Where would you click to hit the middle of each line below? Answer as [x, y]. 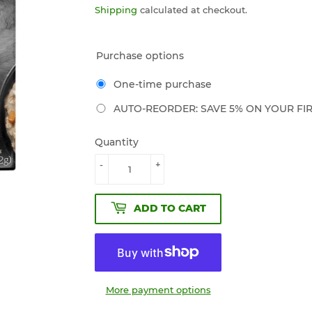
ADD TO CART [170, 209]
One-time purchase [163, 84]
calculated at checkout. [192, 9]
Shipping [116, 9]
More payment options [158, 289]
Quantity [117, 142]
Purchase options [140, 55]
